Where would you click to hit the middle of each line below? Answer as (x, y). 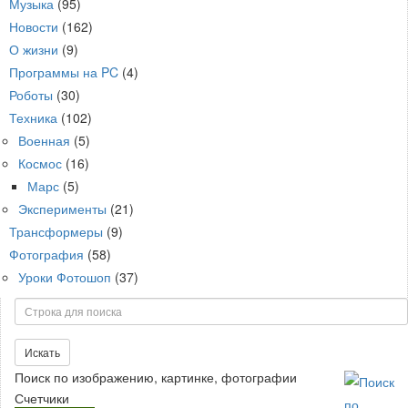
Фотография (46, 254)
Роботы (31, 94)
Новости (34, 26)
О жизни (34, 49)
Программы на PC (64, 71)
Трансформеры (56, 231)
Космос (40, 163)
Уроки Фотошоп (65, 276)
